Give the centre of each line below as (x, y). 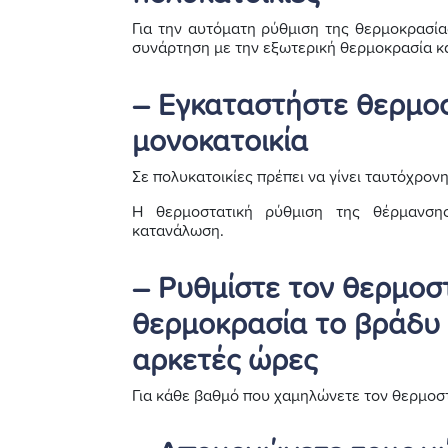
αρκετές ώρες (224, 360)
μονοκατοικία (220, 141)
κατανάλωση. (178, 230)
